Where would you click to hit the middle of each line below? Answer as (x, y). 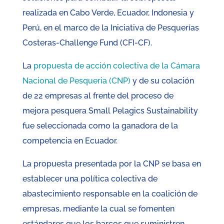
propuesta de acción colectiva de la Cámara (116, 66)
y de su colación (162, 81)
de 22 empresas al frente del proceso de (98, 96)
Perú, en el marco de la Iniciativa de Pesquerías (110, 28)
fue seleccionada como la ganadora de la (100, 126)
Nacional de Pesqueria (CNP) (76, 81)
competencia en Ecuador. (70, 141)
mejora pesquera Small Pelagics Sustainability (110, 111)
